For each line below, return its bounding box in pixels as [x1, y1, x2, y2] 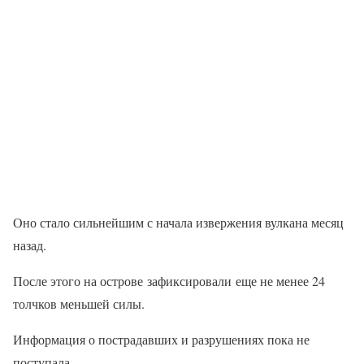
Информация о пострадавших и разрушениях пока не [13, 331, 310, 348]
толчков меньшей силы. [13, 295, 145, 312]
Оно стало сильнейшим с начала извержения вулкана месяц [13, 214, 344, 231]
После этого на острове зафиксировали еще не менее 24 [13, 272, 325, 289]
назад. [13, 236, 46, 253]
